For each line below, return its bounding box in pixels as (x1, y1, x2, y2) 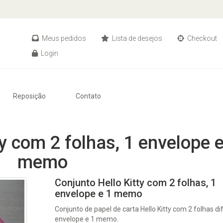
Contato (76, 92, 101, 100)
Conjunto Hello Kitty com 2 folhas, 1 (55, 177, 217, 189)
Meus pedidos (40, 34, 86, 42)
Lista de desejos (111, 34, 162, 42)
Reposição (13, 92, 46, 100)
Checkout (186, 34, 217, 42)
